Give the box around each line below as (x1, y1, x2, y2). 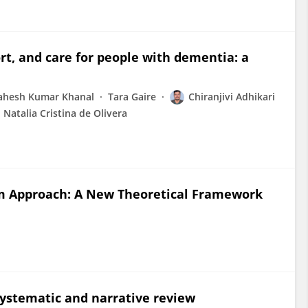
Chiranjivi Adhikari (188, 90, 275, 103)
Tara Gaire (108, 90, 156, 103)
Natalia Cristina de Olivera (3, 107, 127, 120)
